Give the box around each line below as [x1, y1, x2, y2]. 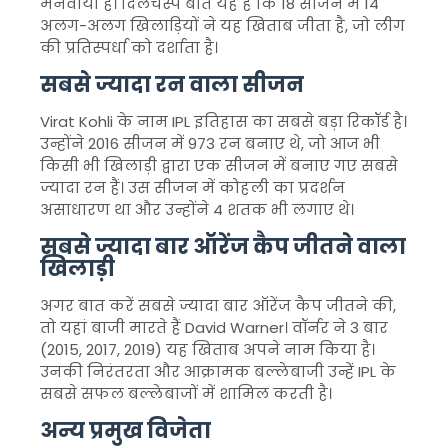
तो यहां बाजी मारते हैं [40, 317, 185, 338]
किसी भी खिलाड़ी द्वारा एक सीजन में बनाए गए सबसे [40, 155, 398, 176]
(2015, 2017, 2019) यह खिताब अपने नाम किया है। [40, 339, 375, 360]
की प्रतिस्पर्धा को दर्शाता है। [40, 37, 218, 58]
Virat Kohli [40, 111, 113, 132]
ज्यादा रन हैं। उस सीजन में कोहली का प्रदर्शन [40, 177, 345, 198]
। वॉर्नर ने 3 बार [284, 317, 388, 338]
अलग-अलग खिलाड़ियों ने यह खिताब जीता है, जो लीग [40, 15, 405, 36]
